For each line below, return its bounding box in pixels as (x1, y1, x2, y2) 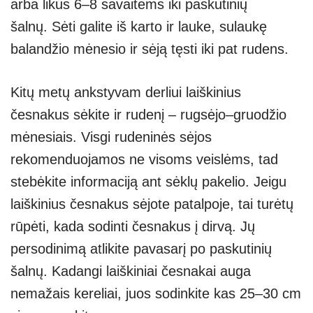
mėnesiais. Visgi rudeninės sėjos (10, 129, 212, 145)
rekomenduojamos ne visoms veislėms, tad (10, 151, 278, 167)
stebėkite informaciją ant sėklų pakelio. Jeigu (10, 173, 286, 189)
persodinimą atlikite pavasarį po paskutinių (10, 240, 272, 256)
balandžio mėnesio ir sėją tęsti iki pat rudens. (10, 41, 289, 57)
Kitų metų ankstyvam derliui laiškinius (10, 84, 241, 100)
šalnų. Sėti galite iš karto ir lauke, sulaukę (10, 18, 267, 34)
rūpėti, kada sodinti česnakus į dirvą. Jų (10, 218, 255, 234)
